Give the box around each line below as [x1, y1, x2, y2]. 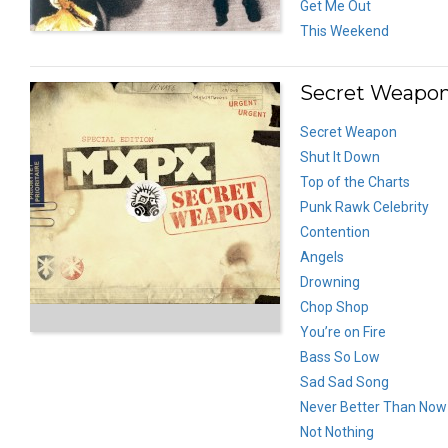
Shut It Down [300, 148, 380, 165]
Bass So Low [300, 348, 380, 365]
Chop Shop [300, 298, 369, 315]
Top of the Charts [300, 173, 410, 190]
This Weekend [300, 22, 389, 39]
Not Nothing [300, 423, 374, 440]
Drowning [300, 273, 360, 290]
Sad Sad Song [300, 373, 389, 390]
